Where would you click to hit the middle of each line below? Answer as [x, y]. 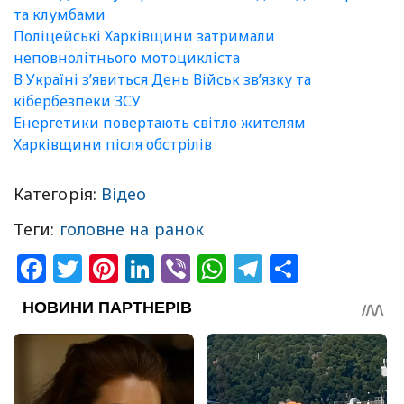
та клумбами [60, 15]
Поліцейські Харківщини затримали [144, 37]
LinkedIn [215, 269]
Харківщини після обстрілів [113, 145]
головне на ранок [131, 230]
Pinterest [181, 269]
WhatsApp [297, 269]
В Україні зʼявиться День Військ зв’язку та [162, 80]
